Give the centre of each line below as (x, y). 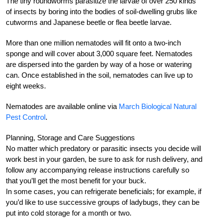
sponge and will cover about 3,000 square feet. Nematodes (99, 53)
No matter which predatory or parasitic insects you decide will (103, 148)
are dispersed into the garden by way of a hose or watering (99, 64)
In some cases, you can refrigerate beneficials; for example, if (104, 191)
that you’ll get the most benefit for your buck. (76, 180)
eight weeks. (26, 86)
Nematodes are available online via (62, 106)
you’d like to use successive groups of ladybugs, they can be (103, 202)
